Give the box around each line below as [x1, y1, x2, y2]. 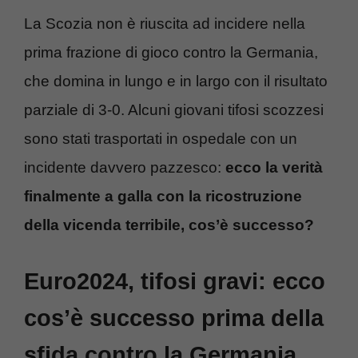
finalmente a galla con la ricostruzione [24, 188, 302, 205]
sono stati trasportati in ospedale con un [24, 130, 297, 148]
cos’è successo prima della [24, 304, 324, 331]
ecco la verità [225, 159, 323, 177]
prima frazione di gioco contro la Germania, [24, 44, 318, 62]
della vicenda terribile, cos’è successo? [24, 217, 314, 234]
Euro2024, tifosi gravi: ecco [24, 268, 325, 294]
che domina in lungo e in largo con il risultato [24, 73, 328, 90]
